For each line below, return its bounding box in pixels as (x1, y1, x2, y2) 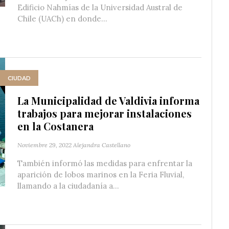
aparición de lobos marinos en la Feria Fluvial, (17, 170, 184, 180)
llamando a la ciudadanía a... (17, 181, 119, 191)
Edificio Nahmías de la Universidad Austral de (17, 3, 182, 13)
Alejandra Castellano (73, 141, 130, 149)
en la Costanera (17, 119, 94, 133)
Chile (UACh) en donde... (17, 14, 107, 24)
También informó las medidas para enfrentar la (17, 158, 192, 169)
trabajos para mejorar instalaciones (17, 106, 192, 121)
